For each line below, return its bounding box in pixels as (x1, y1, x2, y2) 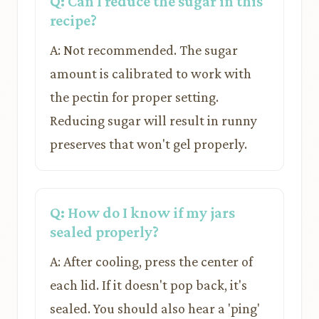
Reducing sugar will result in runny (50, 113, 257, 128)
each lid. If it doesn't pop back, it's (50, 277, 247, 293)
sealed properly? (50, 223, 159, 241)
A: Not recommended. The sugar (50, 42, 238, 58)
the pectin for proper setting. (50, 89, 219, 105)
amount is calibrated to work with (50, 66, 251, 81)
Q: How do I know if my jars (50, 204, 235, 221)
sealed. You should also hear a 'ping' (50, 300, 260, 316)
